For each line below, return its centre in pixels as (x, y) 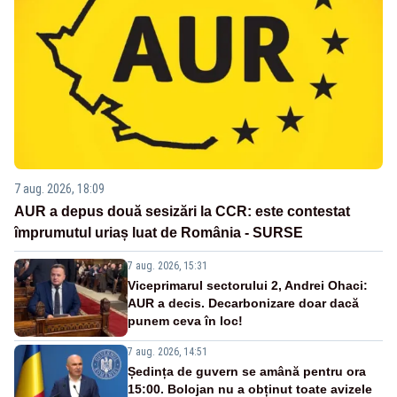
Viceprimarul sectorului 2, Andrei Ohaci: (248, 286)
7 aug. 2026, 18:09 (59, 189)
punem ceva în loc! (185, 321)
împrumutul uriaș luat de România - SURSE (159, 233)
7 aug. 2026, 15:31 (167, 266)
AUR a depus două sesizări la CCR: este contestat (182, 212)
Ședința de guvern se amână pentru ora (247, 372)
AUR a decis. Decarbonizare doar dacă (243, 304)
